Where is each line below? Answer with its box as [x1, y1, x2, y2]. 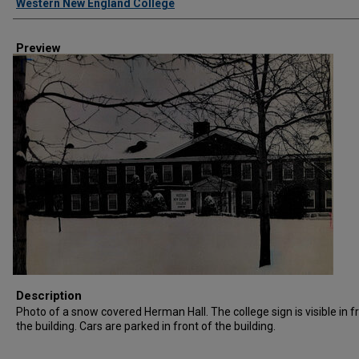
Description [16, 288, 82, 303]
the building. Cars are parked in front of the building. [16, 320, 276, 333]
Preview [16, 41, 61, 55]
